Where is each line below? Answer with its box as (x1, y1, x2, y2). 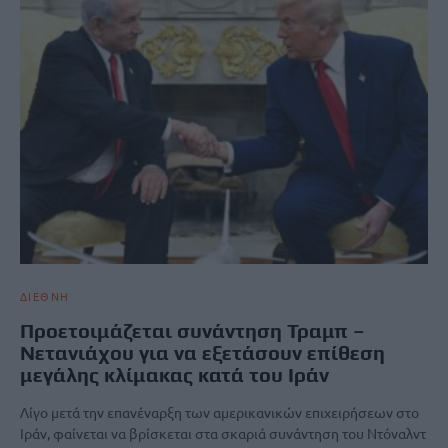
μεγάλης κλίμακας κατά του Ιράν (20, 363, 329, 387)
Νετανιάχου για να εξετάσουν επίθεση (20, 341, 385, 365)
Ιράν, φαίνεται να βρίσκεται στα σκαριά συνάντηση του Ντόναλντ (20, 424, 426, 443)
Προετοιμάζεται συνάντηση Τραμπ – (20, 319, 365, 343)
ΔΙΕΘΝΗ (20, 288, 70, 305)
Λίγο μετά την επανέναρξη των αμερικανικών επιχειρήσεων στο (20, 403, 419, 422)
